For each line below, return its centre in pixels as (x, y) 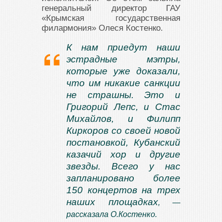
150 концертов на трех (123, 190)
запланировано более (123, 178)
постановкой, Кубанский (123, 142)
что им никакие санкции (123, 83)
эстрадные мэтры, (123, 59)
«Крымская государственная (111, 18)
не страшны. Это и (123, 95)
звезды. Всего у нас (123, 166)
